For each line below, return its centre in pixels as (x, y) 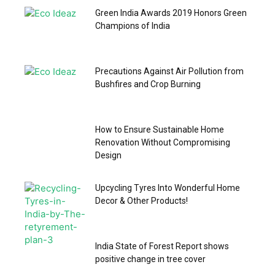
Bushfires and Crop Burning (148, 84)
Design (108, 155)
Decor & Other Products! (141, 200)
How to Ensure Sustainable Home (160, 129)
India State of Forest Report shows (162, 246)
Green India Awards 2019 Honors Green (171, 13)
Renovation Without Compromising (163, 142)
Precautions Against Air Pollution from (169, 71)
